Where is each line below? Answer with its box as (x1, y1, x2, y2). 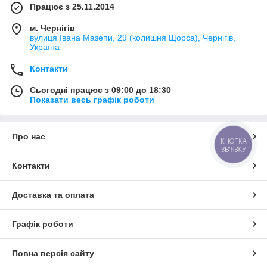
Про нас (12, 131, 45, 141)
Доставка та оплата (12, 190, 94, 200)
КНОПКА (221, 136, 247, 146)
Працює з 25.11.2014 (30, 1, 114, 11)
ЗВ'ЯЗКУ (221, 144, 246, 154)
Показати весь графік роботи (30, 94, 154, 104)
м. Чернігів (30, 23, 75, 33)
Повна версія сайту (12, 248, 94, 258)
